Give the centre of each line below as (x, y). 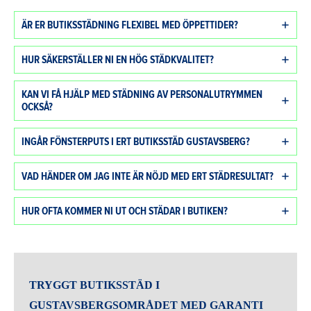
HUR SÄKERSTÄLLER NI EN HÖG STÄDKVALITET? (118, 60)
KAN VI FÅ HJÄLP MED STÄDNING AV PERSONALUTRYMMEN (142, 95)
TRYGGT (55, 285)
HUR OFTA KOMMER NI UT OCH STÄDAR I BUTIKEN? (125, 211)
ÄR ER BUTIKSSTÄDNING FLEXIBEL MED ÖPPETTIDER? (130, 25)
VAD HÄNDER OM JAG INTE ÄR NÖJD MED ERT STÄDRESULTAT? (148, 177)
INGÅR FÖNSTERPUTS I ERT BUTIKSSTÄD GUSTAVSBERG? (136, 142)
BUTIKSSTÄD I (120, 285)
